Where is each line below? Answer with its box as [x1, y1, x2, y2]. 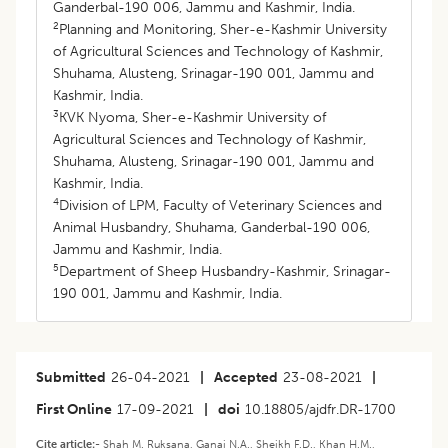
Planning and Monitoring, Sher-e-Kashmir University [59, 20, 387, 38]
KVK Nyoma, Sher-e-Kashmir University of [59, 108, 326, 126]
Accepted [214, 368, 278, 386]
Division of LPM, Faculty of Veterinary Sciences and [59, 196, 382, 214]
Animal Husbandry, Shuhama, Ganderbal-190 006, [53, 218, 370, 236]
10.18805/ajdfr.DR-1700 [245, 400, 396, 418]
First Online [36, 400, 112, 418]
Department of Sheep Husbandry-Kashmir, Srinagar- [59, 262, 391, 280]
